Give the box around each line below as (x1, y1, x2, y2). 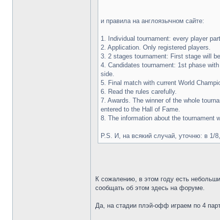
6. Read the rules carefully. (101, 88, 177, 95)
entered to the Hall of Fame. (101, 106, 180, 113)
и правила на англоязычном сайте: (101, 17, 204, 25)
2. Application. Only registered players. (101, 44, 211, 51)
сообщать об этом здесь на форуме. (95, 184, 205, 192)
